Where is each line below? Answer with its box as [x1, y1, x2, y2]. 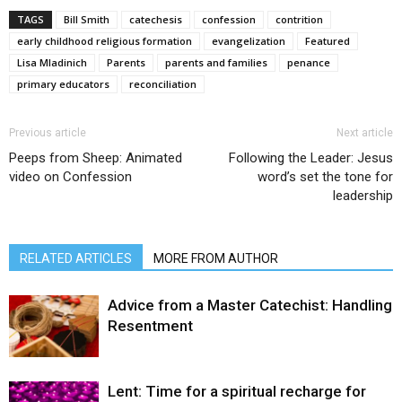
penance [287, 56, 330, 70]
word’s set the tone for [258, 169, 393, 186]
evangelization [212, 34, 285, 48]
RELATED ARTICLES [20, 251, 132, 267]
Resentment [108, 317, 193, 336]
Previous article [9, 127, 86, 140]
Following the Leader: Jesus [229, 150, 393, 167]
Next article [336, 127, 393, 140]
